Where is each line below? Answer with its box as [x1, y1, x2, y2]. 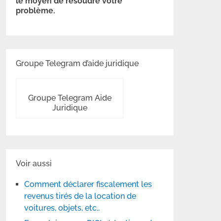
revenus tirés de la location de [24, 191, 137, 201]
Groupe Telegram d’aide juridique [16, 59, 139, 68]
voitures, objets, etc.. [24, 203, 100, 213]
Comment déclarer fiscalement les [24, 180, 152, 189]
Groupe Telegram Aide [28, 93, 111, 103]
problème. [16, 6, 56, 15]
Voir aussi [16, 159, 52, 168]
